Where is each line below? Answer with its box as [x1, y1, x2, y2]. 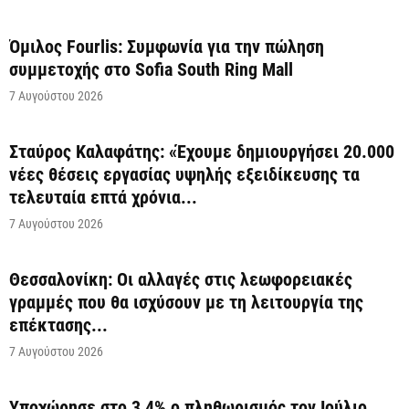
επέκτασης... [9, 313, 108, 336]
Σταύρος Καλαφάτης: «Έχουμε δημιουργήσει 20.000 [9, 140, 394, 163]
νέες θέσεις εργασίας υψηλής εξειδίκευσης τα [9, 163, 360, 185]
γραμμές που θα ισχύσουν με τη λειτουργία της [9, 290, 363, 313]
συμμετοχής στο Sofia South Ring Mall [9, 58, 293, 80]
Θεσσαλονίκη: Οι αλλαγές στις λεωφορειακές [9, 267, 352, 290]
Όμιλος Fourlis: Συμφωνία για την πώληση [9, 35, 324, 58]
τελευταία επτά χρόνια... [9, 185, 197, 208]
